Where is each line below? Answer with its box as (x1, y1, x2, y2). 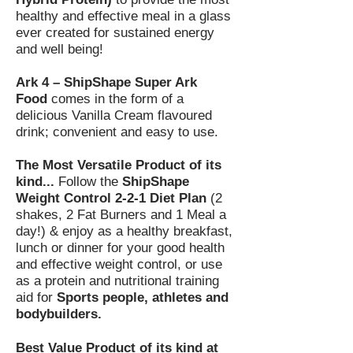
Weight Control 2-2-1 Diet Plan (16, 191, 206, 206)
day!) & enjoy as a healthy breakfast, (16, 224, 232, 240)
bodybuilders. (16, 307, 102, 322)
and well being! (16, 42, 103, 58)
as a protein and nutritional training (16, 273, 219, 289)
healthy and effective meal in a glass (16, 9, 231, 24)
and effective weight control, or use (16, 257, 222, 273)
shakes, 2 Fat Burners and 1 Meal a (16, 207, 226, 223)
